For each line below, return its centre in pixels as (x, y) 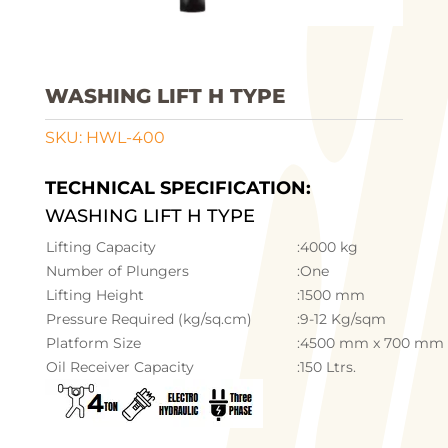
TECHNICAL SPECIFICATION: (177, 187)
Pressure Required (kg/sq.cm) (148, 318)
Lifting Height (94, 294)
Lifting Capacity (100, 246)
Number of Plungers (117, 270)
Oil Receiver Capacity (119, 366)
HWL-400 (125, 137)
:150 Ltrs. (326, 366)
